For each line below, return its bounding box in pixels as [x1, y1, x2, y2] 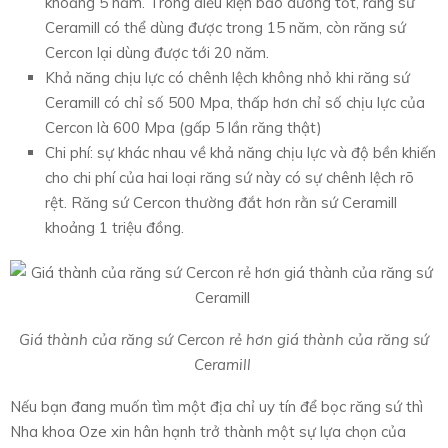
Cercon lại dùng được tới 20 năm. [45, 43, 269, 63]
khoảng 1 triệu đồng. [45, 218, 184, 238]
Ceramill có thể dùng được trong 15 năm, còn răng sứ [45, 18, 406, 38]
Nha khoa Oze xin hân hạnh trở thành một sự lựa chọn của [10, 422, 406, 442]
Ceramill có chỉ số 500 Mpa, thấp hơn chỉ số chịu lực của [45, 93, 425, 113]
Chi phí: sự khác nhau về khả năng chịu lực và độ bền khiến [45, 143, 436, 163]
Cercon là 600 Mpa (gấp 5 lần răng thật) [45, 118, 322, 138]
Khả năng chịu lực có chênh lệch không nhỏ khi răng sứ [45, 68, 410, 88]
